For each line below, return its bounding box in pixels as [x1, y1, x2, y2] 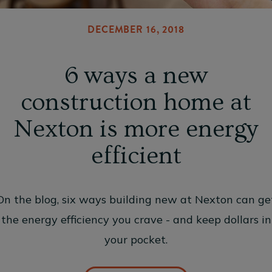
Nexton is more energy [14, 115, 258, 143]
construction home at [21, 88, 251, 116]
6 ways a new [64, 61, 208, 89]
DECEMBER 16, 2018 [87, 22, 185, 36]
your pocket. [104, 232, 168, 246]
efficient [90, 141, 182, 169]
